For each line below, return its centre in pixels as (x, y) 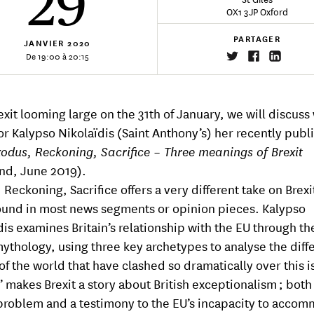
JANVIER (44, 43)
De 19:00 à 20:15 (57, 55)
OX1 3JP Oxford (257, 11)
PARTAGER (257, 39)
